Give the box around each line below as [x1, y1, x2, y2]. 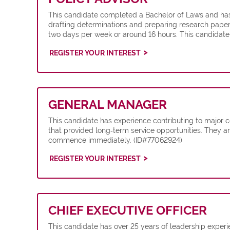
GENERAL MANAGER [48, 97, 167, 112]
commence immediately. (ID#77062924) [48, 136, 182, 144]
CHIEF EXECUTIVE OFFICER [48, 203, 207, 218]
